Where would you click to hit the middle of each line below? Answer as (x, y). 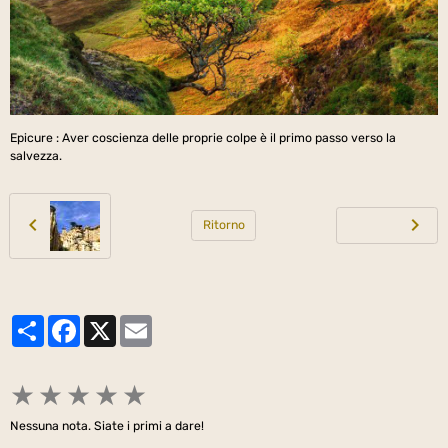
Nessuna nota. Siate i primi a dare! (107, 425)
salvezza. (36, 155)
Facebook (107, 322)
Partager (69, 322)
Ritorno (223, 225)
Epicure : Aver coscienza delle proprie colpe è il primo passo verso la (203, 137)
